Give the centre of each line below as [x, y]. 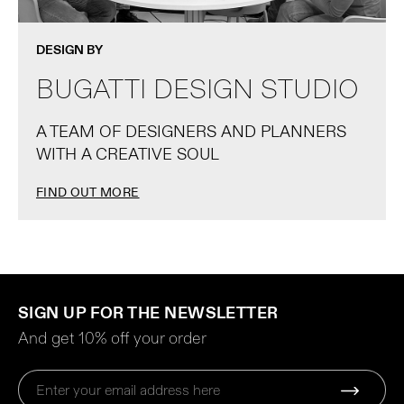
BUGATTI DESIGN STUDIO [197, 91]
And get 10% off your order [112, 339]
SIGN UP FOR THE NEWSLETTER [148, 314]
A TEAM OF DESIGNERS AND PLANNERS [191, 133]
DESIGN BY [69, 50]
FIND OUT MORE [88, 192]
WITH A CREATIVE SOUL [128, 155]
